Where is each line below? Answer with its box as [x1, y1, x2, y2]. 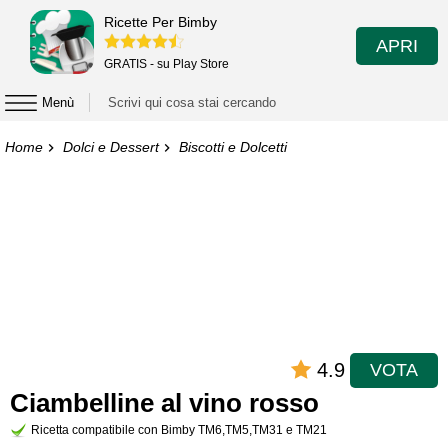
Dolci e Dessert [63, 139, 159, 155]
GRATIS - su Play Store [104, 56, 229, 71]
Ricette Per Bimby [104, 13, 217, 30]
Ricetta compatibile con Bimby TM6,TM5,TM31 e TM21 [31, 424, 327, 436]
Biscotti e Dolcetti [179, 139, 287, 155]
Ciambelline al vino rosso [10, 389, 319, 417]
